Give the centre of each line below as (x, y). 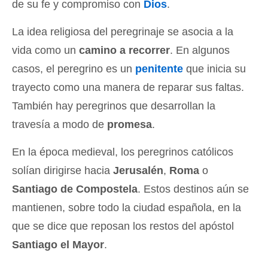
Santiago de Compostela (75, 189)
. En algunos (200, 50)
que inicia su (214, 68)
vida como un (45, 50)
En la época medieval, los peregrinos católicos (123, 152)
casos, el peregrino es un (74, 68)
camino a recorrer (124, 50)
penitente (159, 68)
